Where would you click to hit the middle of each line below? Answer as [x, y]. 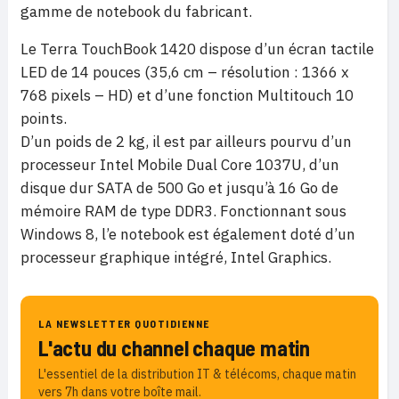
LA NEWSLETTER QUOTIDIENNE [124, 323]
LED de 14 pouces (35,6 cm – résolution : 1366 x [185, 72]
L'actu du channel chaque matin [174, 348]
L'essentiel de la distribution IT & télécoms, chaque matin [197, 374]
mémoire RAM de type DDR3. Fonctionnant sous [183, 211]
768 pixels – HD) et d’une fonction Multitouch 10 [187, 95]
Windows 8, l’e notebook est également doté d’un [188, 234]
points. [44, 118]
